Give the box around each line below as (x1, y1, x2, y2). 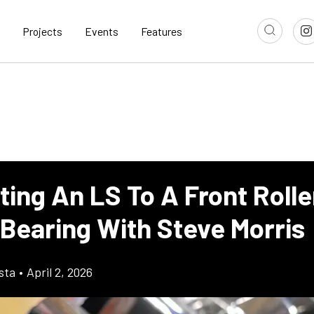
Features (141, 25, 182, 39)
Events (85, 25, 118, 39)
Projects (22, 25, 62, 39)
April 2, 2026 (27, 264, 93, 280)
